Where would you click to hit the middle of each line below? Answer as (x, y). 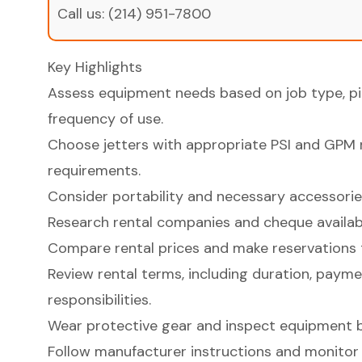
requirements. (94, 171)
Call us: (82, 14)
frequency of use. (105, 119)
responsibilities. (99, 300)
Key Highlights (95, 67)
